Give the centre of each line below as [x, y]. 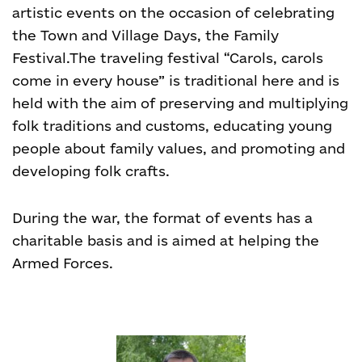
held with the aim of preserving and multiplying [180, 103]
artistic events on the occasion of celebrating [173, 13]
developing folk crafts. [91, 171]
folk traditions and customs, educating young [172, 126]
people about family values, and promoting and [179, 148]
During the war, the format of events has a [162, 218]
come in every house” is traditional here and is [176, 80]
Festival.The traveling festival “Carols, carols [168, 58]
